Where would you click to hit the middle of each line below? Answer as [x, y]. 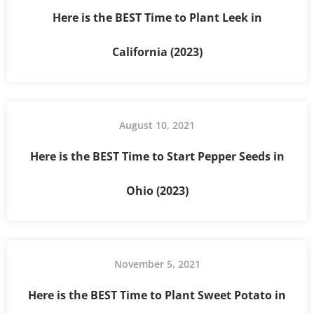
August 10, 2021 [157, 125]
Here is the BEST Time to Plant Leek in [157, 17]
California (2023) [157, 52]
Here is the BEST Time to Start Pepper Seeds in [157, 156]
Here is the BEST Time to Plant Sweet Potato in [157, 295]
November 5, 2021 [157, 264]
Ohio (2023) [157, 190]
